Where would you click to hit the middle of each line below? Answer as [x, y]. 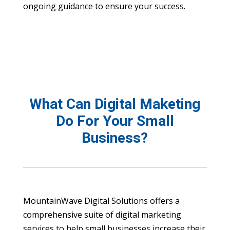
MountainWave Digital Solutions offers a [101, 200]
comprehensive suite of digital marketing [102, 214]
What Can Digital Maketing [115, 104]
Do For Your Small [115, 121]
